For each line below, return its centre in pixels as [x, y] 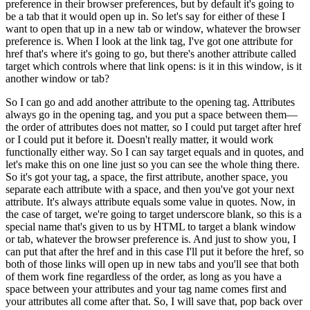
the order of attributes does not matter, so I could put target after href [153, 127]
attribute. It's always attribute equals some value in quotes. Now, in [151, 202]
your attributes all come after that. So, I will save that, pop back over [154, 302]
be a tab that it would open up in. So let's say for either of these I [145, 17]
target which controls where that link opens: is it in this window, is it [154, 66]
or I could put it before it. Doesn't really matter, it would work [139, 140]
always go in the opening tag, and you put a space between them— [152, 115]
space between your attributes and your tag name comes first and [146, 289]
